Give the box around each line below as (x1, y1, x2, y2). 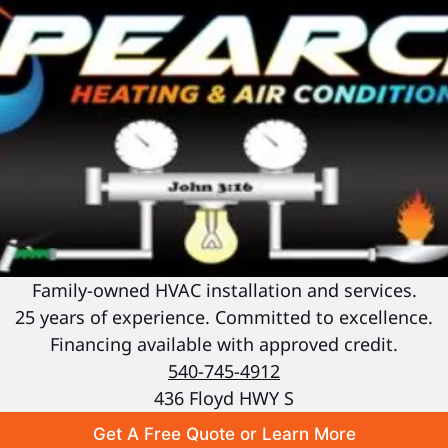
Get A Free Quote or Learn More (92, 423, 356, 445)
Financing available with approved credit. (50, 331, 398, 356)
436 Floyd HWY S (154, 385, 294, 410)
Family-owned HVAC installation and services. (31, 277, 417, 302)
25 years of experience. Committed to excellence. (15, 304, 433, 329)
